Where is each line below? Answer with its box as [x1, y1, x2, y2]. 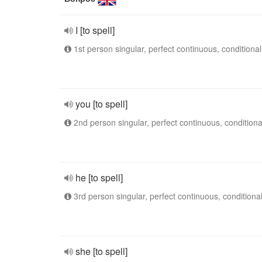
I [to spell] [75, 23, 115, 37]
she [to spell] [75, 244, 127, 258]
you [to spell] [75, 97, 127, 111]
